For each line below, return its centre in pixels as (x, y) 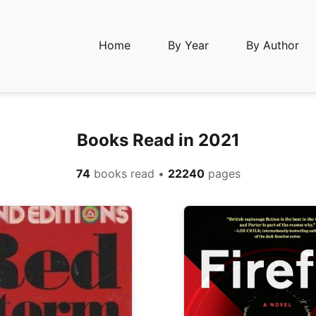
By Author (273, 45)
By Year (188, 45)
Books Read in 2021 (158, 140)
